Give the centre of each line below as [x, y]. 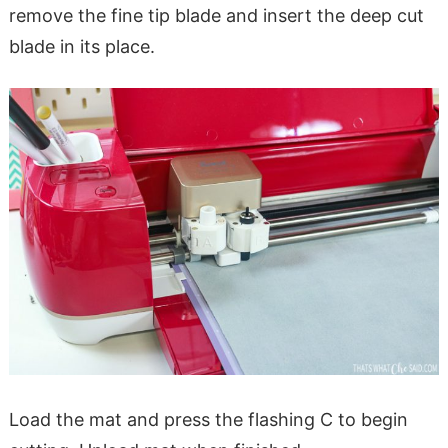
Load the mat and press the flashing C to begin [208, 419]
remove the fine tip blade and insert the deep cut [216, 15]
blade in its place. [81, 46]
